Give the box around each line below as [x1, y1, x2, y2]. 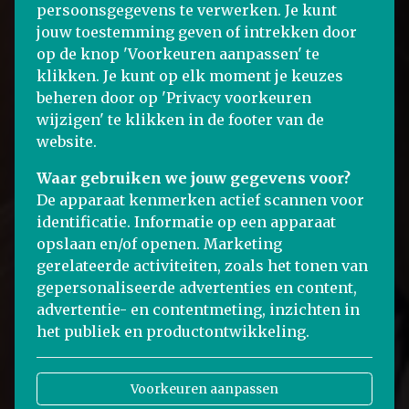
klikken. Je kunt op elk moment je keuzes [37, 67, 343, 85]
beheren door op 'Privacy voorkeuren [37, 89, 311, 107]
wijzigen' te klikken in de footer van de [37, 110, 324, 129]
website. [37, 132, 97, 151]
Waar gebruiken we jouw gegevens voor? [37, 169, 351, 187]
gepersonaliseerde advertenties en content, [37, 278, 357, 297]
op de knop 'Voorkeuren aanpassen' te [37, 45, 320, 63]
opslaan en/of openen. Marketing [37, 235, 282, 253]
